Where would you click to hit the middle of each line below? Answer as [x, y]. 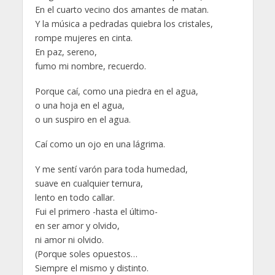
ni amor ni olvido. [69, 240]
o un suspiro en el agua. [83, 119]
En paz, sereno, [66, 52]
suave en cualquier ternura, [89, 184]
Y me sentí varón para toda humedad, [111, 169]
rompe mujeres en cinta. [83, 37]
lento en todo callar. [75, 198]
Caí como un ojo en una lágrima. [100, 144]
